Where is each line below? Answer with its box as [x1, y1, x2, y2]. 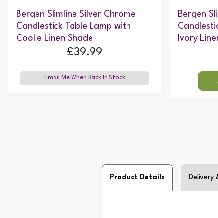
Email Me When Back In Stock [44, 75, 125, 81]
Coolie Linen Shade [16, 34, 93, 43]
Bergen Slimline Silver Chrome [16, 9, 136, 18]
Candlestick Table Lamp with [16, 21, 131, 31]
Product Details [109, 173, 164, 181]
